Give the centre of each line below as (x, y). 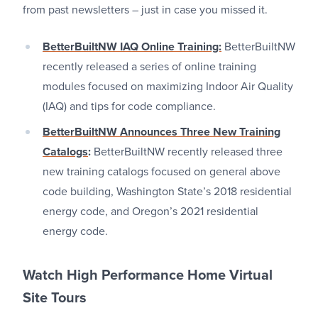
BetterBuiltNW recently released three (188, 152)
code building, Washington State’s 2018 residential (167, 192)
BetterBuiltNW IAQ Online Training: (132, 47)
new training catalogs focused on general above (161, 172)
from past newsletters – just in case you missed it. (145, 10)
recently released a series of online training (149, 67)
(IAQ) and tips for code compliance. (129, 106)
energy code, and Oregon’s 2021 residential (150, 212)
